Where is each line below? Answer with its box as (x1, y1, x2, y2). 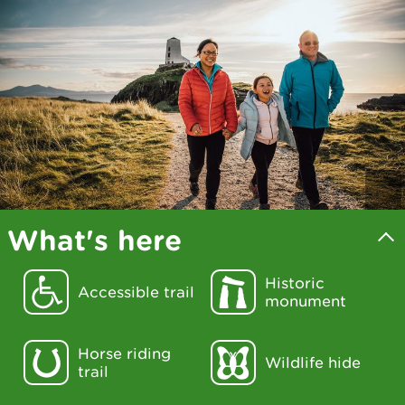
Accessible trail (78, 283, 194, 301)
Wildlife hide (264, 353, 361, 372)
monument (264, 292, 346, 310)
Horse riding (78, 344, 171, 363)
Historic (264, 274, 325, 292)
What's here (7, 223, 182, 256)
